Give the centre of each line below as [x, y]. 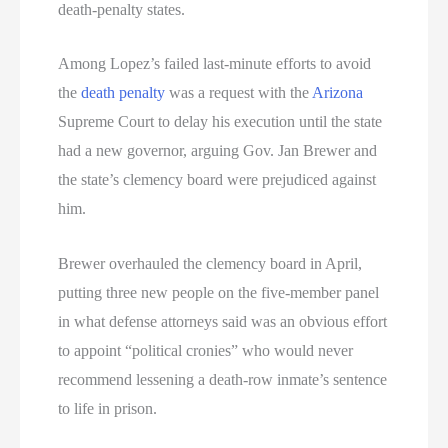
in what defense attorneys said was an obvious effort [223, 321]
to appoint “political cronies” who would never [206, 350]
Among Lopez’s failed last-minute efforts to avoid [215, 64]
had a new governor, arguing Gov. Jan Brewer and [218, 151]
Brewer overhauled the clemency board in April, [210, 263]
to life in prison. [108, 408]
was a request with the [239, 93]
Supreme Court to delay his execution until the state [220, 122]
